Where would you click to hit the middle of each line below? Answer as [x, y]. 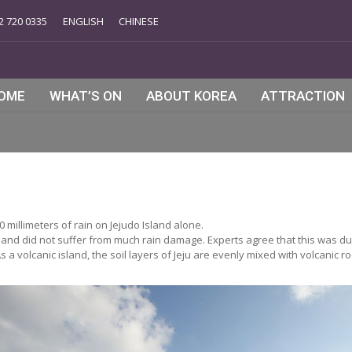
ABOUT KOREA [191, 96]
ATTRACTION [303, 96]
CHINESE [139, 22]
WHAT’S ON [86, 96]
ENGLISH [83, 22]
